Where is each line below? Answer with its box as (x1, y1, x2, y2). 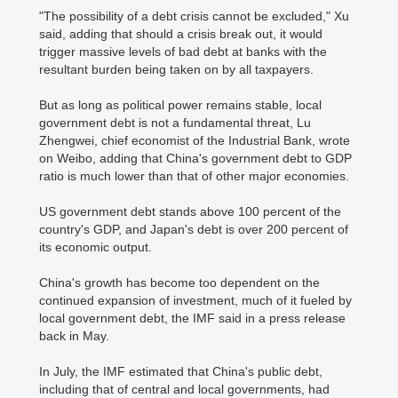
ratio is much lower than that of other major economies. (39, 169, 349, 183)
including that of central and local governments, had (39, 382, 330, 396)
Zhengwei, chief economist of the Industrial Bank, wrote (39, 133, 350, 147)
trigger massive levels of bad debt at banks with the (39, 44, 327, 59)
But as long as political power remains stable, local (39, 98, 322, 112)
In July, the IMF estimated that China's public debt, (39, 364, 322, 378)
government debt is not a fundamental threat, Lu (39, 115, 311, 130)
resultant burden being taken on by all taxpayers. (39, 62, 314, 76)
